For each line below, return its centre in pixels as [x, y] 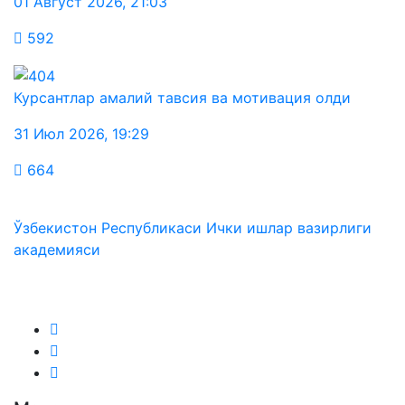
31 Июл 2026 [59, 133]
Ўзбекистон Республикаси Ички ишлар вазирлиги [193, 227]
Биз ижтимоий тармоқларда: [142, 285]
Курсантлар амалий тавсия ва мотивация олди [182, 97]
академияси [57, 249]
